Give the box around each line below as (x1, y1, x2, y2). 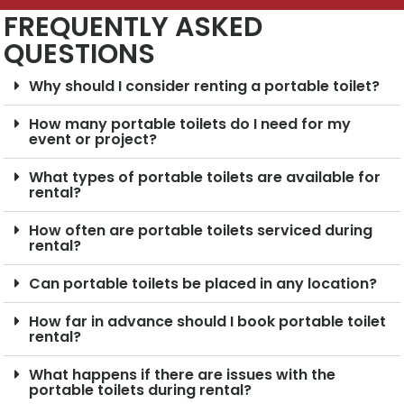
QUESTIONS (4, 35, 156, 74)
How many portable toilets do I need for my (29, 114, 352, 135)
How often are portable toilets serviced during (29, 220, 373, 242)
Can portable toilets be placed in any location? (29, 273, 378, 295)
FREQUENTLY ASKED (4, 8, 263, 47)
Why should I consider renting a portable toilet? (29, 76, 381, 97)
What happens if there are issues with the (29, 364, 336, 386)
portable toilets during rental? (29, 380, 252, 401)
